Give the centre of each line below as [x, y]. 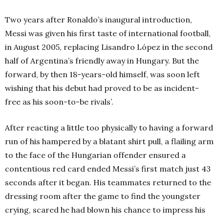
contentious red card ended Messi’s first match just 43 [108, 168]
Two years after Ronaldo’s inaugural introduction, [99, 19]
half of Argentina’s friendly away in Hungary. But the [102, 60]
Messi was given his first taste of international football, [108, 33]
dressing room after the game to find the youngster [103, 196]
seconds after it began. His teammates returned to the [108, 182]
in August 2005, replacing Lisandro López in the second [109, 47]
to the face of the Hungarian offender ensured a [95, 155]
